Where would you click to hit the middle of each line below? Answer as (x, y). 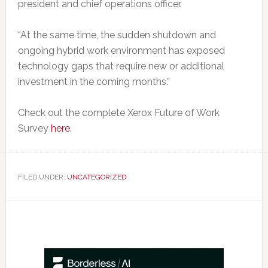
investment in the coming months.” (94, 81)
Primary (31, 243)
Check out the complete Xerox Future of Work (118, 112)
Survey (34, 128)
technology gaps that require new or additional (121, 66)
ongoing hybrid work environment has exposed (121, 50)
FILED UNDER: (42, 177)
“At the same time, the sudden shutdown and (117, 35)
